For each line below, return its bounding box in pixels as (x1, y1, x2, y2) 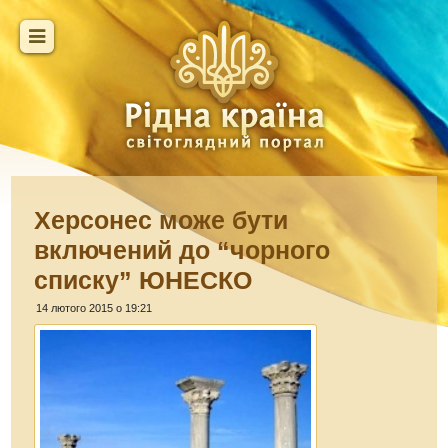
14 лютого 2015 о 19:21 (36, 302, 153, 314)
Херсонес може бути (34, 206, 289, 234)
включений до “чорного (34, 236, 331, 264)
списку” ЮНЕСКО (34, 266, 253, 294)
